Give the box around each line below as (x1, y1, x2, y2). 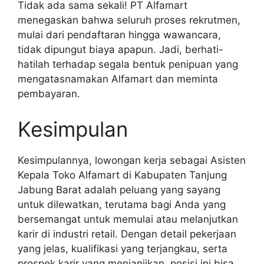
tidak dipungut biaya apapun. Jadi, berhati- (18, 44, 223, 56)
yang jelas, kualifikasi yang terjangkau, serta (18, 242, 227, 255)
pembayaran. (18, 88, 80, 100)
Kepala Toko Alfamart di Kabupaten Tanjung (18, 169, 227, 181)
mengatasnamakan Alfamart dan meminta (18, 73, 218, 85)
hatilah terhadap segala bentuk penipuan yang (18, 58, 238, 71)
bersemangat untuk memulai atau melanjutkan (18, 213, 238, 225)
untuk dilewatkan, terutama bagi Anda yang (18, 198, 226, 210)
